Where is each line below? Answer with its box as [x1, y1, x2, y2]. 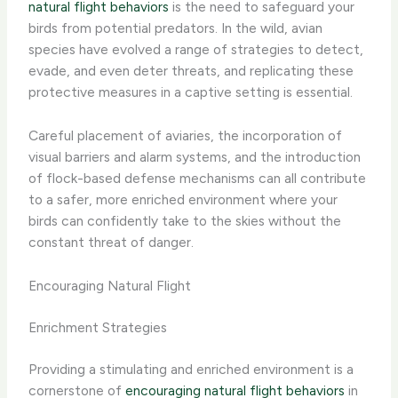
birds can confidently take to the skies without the [28, 212, 342, 230]
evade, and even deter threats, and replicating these [28, 62, 354, 80]
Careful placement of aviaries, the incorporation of [28, 127, 343, 145]
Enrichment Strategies [28, 319, 168, 337]
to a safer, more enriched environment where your [28, 191, 338, 209]
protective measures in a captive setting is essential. [28, 84, 354, 101]
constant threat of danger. [28, 234, 195, 251]
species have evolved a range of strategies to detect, [28, 41, 364, 59]
